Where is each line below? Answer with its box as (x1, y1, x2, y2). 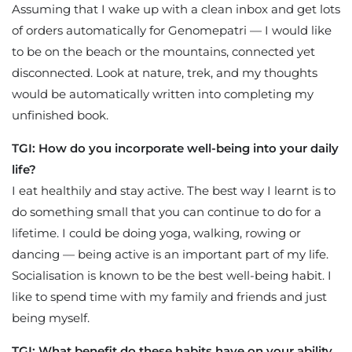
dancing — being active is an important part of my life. (12, 246, 328, 262)
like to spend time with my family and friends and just (12, 288, 327, 304)
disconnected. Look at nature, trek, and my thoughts (12, 64, 317, 80)
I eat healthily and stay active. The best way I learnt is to (12, 182, 335, 198)
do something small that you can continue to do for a (12, 203, 321, 219)
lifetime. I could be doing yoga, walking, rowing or (12, 225, 301, 240)
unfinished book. (12, 107, 108, 123)
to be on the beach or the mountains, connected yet (12, 43, 315, 59)
